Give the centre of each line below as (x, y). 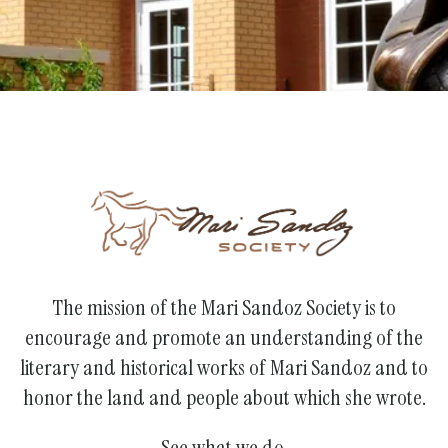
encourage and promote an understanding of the (224, 337)
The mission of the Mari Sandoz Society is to (224, 307)
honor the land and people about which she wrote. (224, 397)
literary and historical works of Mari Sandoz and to (224, 367)
